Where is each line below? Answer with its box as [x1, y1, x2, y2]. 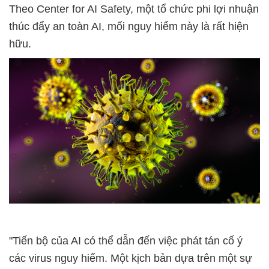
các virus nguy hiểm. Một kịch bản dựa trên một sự [9, 252, 252, 265]
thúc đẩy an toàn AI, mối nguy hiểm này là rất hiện [9, 20, 249, 33]
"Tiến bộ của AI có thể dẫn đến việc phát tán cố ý [9, 235, 243, 247]
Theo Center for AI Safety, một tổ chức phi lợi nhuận [9, 3, 259, 16]
